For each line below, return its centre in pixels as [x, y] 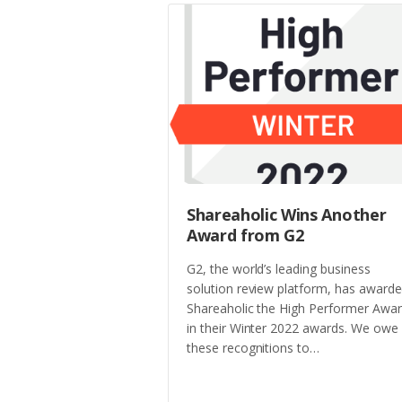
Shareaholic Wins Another [287, 215]
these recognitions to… [255, 347]
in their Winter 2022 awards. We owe [293, 328]
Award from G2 [245, 236]
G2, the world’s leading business [279, 268]
